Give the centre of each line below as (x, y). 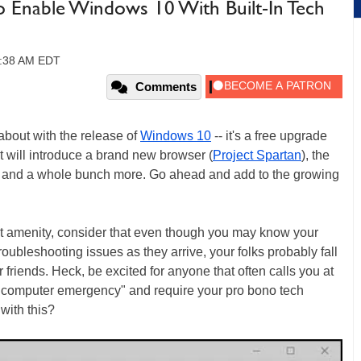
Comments (166, 87)
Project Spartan (257, 155)
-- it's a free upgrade (269, 136)
